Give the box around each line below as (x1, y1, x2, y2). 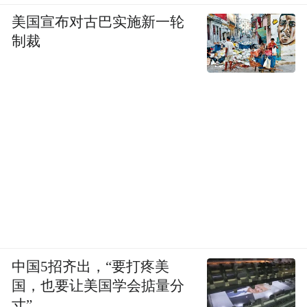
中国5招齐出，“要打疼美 (12, 258, 170, 274)
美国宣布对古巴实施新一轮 (12, 14, 185, 30)
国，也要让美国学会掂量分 (12, 278, 185, 293)
